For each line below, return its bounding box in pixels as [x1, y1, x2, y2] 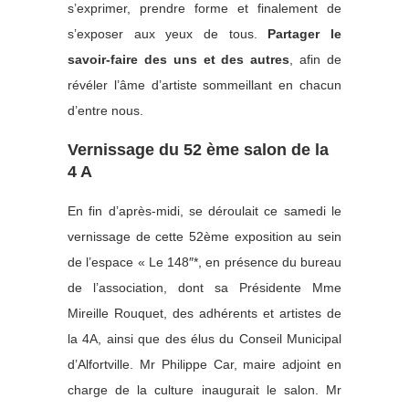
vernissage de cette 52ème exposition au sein [68, 229, 341, 245]
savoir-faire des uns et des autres [68, 52, 290, 68]
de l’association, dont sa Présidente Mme [68, 280, 341, 296]
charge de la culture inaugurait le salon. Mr [68, 383, 341, 398]
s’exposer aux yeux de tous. [68, 26, 268, 42]
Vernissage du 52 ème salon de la [68, 141, 329, 160]
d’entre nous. [68, 103, 143, 119]
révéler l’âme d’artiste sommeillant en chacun [68, 78, 341, 93]
